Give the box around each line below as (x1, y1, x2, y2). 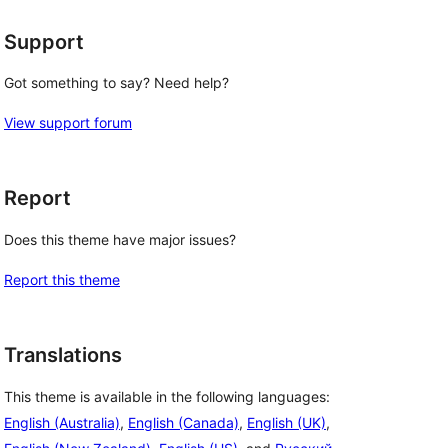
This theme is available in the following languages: (4, 387, 330, 405)
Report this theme (4, 271, 120, 288)
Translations (4, 343, 122, 367)
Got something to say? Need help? (4, 74, 229, 92)
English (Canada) (128, 413, 239, 431)
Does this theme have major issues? (4, 231, 236, 248)
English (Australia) (4, 413, 120, 431)
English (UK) (247, 413, 326, 431)
